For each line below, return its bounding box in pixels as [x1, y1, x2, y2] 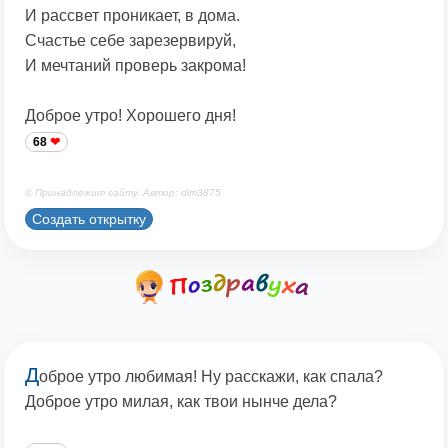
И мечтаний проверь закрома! [25, 57, 246, 75]
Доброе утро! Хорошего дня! [25, 107, 236, 125]
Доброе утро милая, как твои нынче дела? [25, 393, 337, 411]
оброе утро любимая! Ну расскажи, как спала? [39, 368, 383, 386]
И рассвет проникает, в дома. [25, 7, 240, 25]
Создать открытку [32, 210, 146, 227]
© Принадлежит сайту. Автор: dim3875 [25, 187, 221, 199]
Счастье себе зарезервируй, [25, 32, 236, 50]
